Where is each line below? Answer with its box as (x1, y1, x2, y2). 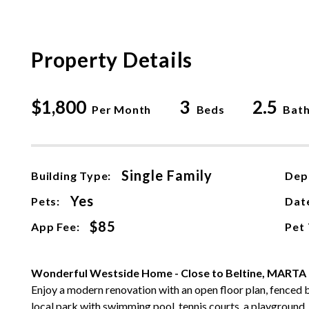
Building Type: (31, 168, 112, 182)
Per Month (92, 103, 152, 116)
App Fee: (31, 219, 80, 233)
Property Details (31, 47, 192, 72)
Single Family (121, 167, 213, 183)
